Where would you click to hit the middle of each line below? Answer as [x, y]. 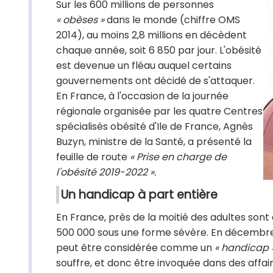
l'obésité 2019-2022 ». [106, 172]
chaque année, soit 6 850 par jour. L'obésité [159, 50]
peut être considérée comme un [134, 248]
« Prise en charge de [178, 157]
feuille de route [93, 157]
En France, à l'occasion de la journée [142, 96]
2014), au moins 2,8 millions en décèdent [151, 35]
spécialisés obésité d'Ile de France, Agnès [154, 126]
